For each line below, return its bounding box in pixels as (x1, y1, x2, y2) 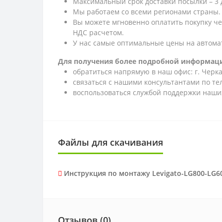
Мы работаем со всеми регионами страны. (73, 6, 221, 16)
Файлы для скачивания (58, 136, 163, 148)
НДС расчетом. (73, 27, 124, 37)
